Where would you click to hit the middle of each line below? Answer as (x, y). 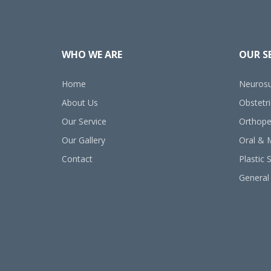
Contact (77, 158)
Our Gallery (83, 140)
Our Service (84, 121)
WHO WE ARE (92, 54)
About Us (80, 102)
